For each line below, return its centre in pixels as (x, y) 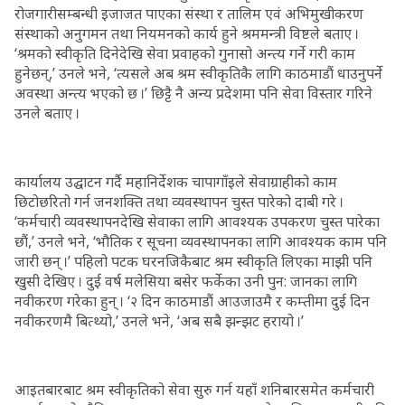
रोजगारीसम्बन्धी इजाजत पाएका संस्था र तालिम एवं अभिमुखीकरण (189, 14)
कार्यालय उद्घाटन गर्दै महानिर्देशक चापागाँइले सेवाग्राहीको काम (176, 182)
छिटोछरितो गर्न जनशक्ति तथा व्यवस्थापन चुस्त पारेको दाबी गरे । (179, 202)
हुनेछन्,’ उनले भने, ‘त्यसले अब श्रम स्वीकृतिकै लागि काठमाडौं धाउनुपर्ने (198, 73)
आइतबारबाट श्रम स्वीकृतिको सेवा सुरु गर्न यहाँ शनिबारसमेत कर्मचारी (194, 390)
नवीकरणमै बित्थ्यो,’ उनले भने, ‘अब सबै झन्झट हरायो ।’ (159, 321)
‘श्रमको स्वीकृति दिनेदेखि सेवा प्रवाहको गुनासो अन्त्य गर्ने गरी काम (185, 53)
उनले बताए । (47, 113)
